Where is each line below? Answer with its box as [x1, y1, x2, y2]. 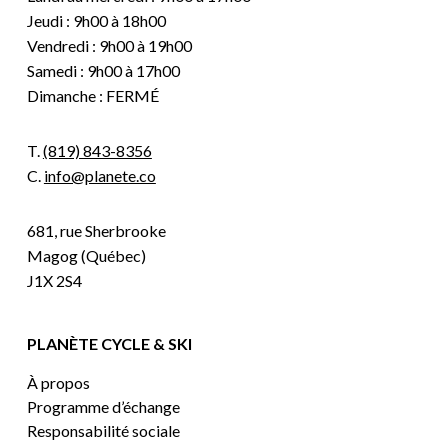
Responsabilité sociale [26, 421, 180, 440]
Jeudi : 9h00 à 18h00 [26, 11, 166, 30]
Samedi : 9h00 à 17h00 [26, 61, 180, 80]
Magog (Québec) [26, 246, 146, 265]
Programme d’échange [26, 397, 180, 416]
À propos [26, 373, 90, 392]
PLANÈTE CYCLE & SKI [26, 334, 192, 353]
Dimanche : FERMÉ [26, 86, 159, 105]
